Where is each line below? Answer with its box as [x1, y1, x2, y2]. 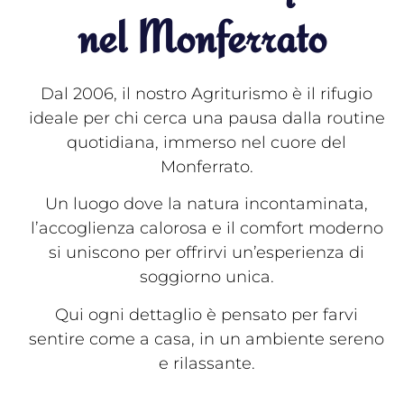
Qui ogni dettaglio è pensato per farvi [55, 304, 358, 325]
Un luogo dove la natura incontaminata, [45, 194, 368, 215]
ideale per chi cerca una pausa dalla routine [28, 108, 385, 128]
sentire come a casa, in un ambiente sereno [29, 328, 384, 349]
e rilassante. [158, 353, 255, 373]
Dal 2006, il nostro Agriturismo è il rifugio [41, 84, 372, 104]
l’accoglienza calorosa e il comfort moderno [30, 218, 383, 239]
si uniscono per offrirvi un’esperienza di [49, 243, 364, 263]
